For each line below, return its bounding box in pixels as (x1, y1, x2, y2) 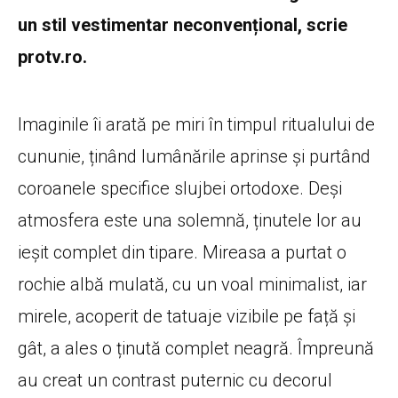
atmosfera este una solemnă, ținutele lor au (18, 209, 362, 231)
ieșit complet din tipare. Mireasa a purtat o (18, 241, 346, 263)
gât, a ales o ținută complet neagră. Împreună (18, 337, 374, 359)
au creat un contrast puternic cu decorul (18, 369, 332, 391)
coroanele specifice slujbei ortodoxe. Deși (18, 177, 342, 199)
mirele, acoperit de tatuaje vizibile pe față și (18, 305, 355, 327)
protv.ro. (18, 45, 87, 68)
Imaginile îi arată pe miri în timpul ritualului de (18, 113, 375, 135)
